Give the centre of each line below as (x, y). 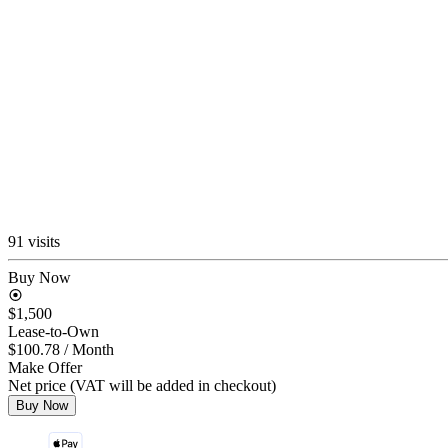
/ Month (89, 349)
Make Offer (45, 367)
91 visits (34, 241)
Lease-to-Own (53, 331)
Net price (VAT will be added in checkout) (142, 385)
